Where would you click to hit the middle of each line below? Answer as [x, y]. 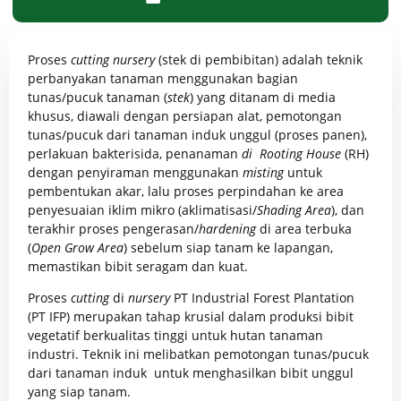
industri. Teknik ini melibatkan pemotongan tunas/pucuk [198, 354]
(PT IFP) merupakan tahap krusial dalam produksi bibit [191, 317]
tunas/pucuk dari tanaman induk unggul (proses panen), [197, 135]
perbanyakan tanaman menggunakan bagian [163, 78]
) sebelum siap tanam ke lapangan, [228, 247]
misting [263, 172]
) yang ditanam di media [263, 97]
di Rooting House [291, 154]
